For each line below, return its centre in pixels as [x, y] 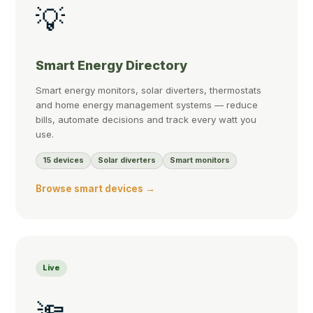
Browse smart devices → [96, 189]
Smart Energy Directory [112, 65]
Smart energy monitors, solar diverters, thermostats [149, 90]
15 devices [64, 161]
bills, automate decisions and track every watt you [146, 120]
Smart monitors [200, 161]
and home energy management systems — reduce [147, 105]
